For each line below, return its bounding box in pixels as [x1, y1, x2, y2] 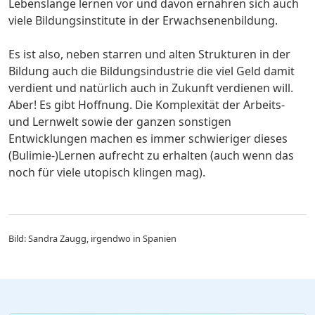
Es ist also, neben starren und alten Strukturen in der [8, 46, 290, 63]
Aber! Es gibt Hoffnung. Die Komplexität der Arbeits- [8, 97, 285, 113]
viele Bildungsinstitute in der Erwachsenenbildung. [8, 13, 278, 29]
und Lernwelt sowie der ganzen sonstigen [8, 114, 231, 130]
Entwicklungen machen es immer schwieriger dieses [8, 131, 288, 147]
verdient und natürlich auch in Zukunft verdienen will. [8, 80, 293, 96]
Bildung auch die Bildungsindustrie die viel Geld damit [8, 63, 295, 79]
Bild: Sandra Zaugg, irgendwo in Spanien [8, 232, 176, 245]
